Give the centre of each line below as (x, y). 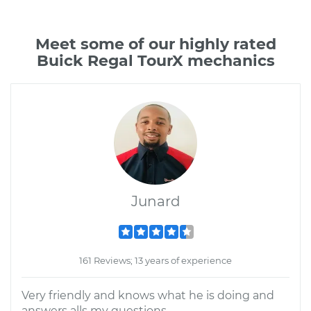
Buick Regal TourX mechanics (155, 61)
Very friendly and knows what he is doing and (148, 295)
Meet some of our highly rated (155, 44)
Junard (155, 201)
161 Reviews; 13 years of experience (155, 260)
